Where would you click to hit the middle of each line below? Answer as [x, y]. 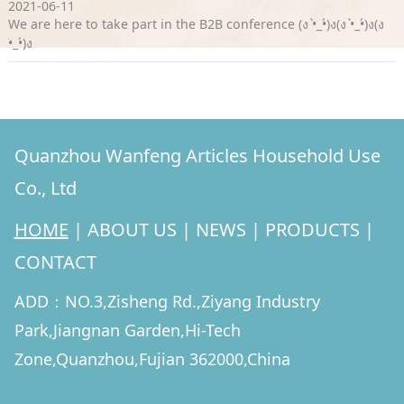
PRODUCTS [312, 230]
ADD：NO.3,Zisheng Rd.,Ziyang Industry [167, 302]
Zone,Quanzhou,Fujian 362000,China [152, 359]
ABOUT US [132, 230]
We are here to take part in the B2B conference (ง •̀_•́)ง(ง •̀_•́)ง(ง [196, 24]
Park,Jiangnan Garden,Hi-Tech [127, 331]
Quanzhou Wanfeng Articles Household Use [197, 156]
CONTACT [55, 262]
